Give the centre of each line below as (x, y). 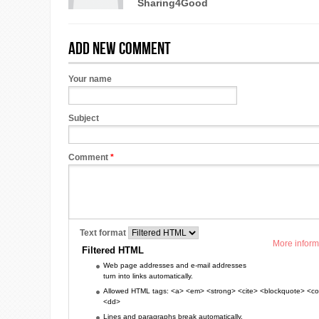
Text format (104, 233)
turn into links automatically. (148, 276)
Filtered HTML (113, 250)
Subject (84, 118)
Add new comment (120, 48)
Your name (90, 79)
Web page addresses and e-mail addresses (175, 265)
